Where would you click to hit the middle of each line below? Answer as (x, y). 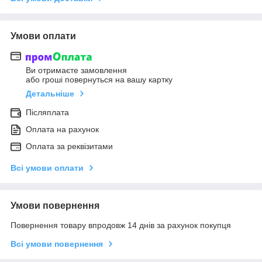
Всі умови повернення (57, 244)
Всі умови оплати (47, 168)
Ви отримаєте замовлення (76, 70)
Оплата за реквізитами (69, 146)
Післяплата (47, 112)
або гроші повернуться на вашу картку (99, 79)
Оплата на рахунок (62, 129)
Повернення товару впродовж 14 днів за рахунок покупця (121, 225)
